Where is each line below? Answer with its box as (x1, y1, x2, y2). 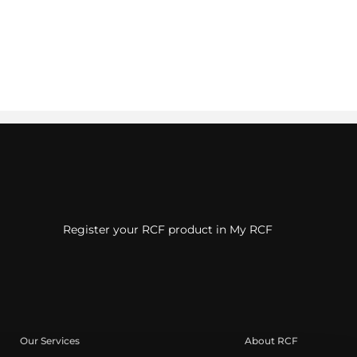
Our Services (20, 335, 80, 347)
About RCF (244, 335, 298, 347)
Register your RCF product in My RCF (63, 222, 273, 237)
